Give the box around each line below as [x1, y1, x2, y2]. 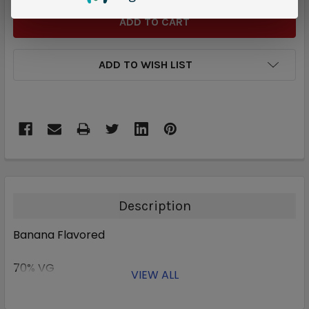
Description [118, 198, 191, 215]
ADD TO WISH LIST [99, 58, 192, 72]
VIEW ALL [130, 267, 179, 283]
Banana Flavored [13, 227, 105, 243]
